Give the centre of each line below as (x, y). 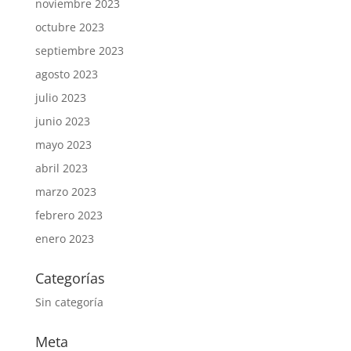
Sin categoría (69, 302)
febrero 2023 (69, 215)
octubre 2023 (69, 27)
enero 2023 (64, 239)
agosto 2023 (66, 74)
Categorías (70, 278)
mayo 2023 (63, 145)
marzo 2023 (65, 192)
